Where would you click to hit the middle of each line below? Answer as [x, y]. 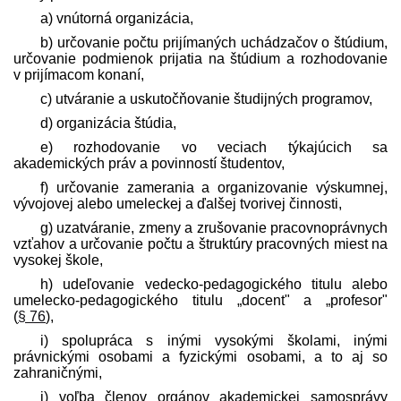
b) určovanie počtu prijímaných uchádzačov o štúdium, [214, 42]
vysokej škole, [58, 260]
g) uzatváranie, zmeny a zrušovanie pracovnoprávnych [214, 227]
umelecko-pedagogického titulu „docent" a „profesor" [200, 300]
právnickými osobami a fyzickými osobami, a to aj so [200, 356]
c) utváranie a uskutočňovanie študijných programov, [206, 98]
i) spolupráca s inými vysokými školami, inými [214, 340]
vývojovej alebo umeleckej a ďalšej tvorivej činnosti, [178, 203]
